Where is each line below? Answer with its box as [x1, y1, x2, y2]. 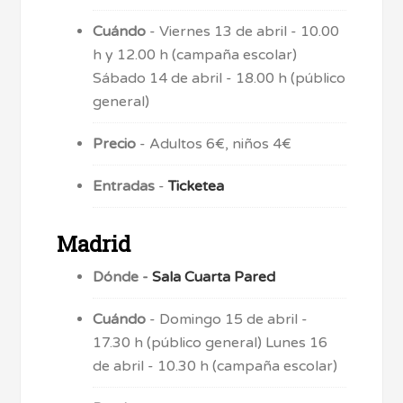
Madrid [57, 229, 131, 259]
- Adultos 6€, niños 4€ [136, 135, 292, 154]
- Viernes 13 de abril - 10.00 [146, 22, 340, 41]
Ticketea [168, 177, 225, 196]
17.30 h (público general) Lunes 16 [93, 334, 328, 353]
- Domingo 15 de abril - [146, 310, 309, 329]
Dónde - [93, 268, 153, 287]
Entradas [93, 177, 156, 196]
